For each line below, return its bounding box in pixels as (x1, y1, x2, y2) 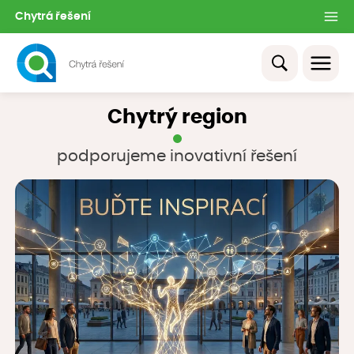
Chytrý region (107, 107, 247, 128)
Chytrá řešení (15, 10, 91, 22)
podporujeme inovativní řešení (57, 149, 297, 165)
